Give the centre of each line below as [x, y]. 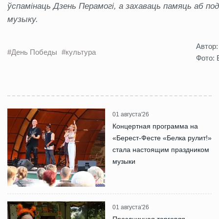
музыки [124, 161]
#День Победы [33, 52]
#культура [79, 52]
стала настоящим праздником [161, 149]
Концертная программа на [155, 126]
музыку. [23, 19]
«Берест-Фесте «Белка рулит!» [162, 138]
